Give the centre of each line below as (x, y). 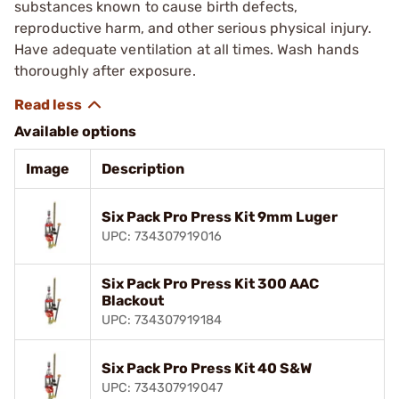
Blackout (133, 300)
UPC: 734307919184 (162, 320)
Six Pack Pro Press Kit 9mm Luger (220, 216)
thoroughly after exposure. (105, 70)
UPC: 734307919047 (162, 387)
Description (143, 168)
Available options (75, 131)
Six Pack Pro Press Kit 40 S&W (207, 368)
